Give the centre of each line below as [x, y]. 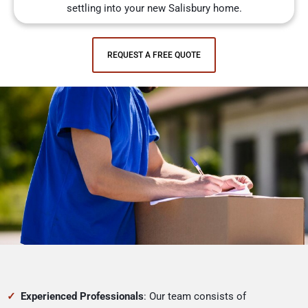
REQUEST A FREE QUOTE [154, 55]
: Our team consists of [195, 297]
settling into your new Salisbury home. [154, 9]
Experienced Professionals [82, 297]
